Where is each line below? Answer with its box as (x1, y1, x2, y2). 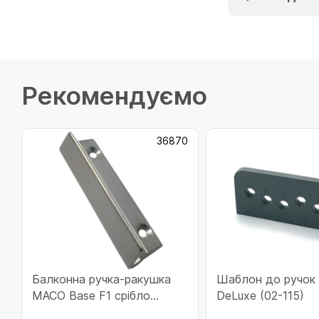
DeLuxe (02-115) (216, 288, 304, 303)
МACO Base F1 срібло (32, 288, 150, 303)
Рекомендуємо (21, 80, 207, 110)
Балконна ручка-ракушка (32, 272, 171, 286)
